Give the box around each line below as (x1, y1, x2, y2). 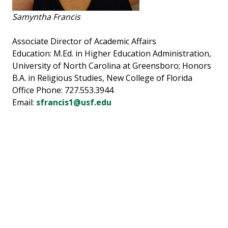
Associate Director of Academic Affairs (12, 36, 156, 47)
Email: (12, 97, 36, 108)
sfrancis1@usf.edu (36, 97, 111, 108)
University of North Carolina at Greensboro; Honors (12, 60, 211, 72)
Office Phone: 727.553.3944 (12, 84, 113, 96)
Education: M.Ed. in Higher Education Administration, (12, 48, 211, 60)
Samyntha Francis (12, 11, 80, 23)
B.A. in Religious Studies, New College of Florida (12, 72, 192, 84)
